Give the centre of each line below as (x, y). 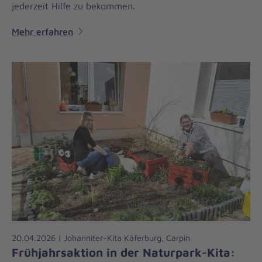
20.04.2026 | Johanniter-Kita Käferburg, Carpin (101, 238)
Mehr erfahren (42, 32)
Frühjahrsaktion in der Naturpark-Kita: (123, 252)
